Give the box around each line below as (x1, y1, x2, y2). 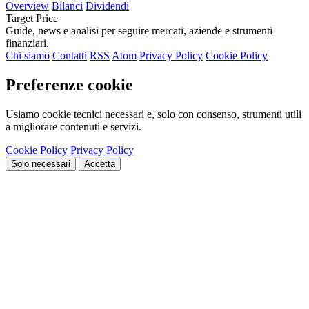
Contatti (52, 50, 87, 62)
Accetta (84, 158, 115, 169)
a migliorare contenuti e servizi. (6, 120, 141, 132)
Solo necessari (11, 158, 70, 169)
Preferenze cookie (6, 76, 133, 94)
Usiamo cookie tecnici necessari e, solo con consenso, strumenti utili (6, 108, 301, 120)
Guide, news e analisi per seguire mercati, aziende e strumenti (6, 25, 272, 37)
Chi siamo (6, 50, 50, 62)
